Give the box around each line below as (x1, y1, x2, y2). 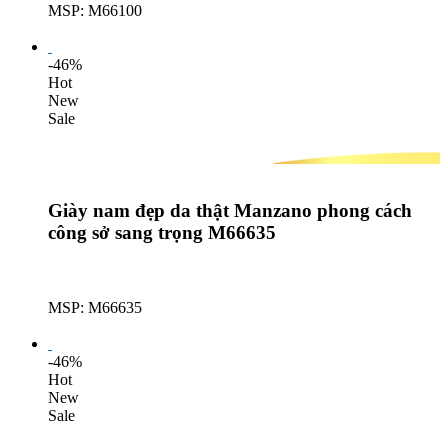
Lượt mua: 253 (48, 317, 142, 335)
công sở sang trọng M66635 (48, 222, 276, 244)
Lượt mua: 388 (48, 19, 142, 37)
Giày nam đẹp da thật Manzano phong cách (48, 200, 412, 222)
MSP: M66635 (48, 299, 142, 317)
